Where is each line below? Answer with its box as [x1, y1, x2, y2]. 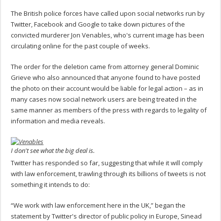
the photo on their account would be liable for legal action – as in [11, 84, 204, 93]
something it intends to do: [11, 180, 90, 189]
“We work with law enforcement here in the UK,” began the [11, 200, 186, 210]
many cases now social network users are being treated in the [11, 95, 197, 104]
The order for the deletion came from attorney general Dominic [11, 62, 199, 72]
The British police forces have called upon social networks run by [11, 9, 205, 18]
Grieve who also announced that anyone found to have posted [11, 73, 201, 82]
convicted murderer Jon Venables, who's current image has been [11, 31, 205, 40]
